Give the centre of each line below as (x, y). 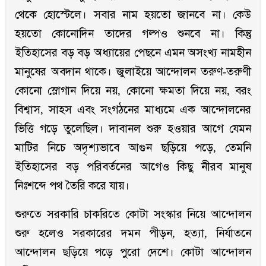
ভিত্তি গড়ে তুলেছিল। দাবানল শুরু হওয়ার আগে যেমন (133, 129)
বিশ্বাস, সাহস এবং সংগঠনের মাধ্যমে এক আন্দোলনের (133, 110)
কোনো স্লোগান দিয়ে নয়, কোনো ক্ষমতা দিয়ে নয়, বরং (133, 91)
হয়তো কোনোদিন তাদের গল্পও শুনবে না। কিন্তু (133, 34)
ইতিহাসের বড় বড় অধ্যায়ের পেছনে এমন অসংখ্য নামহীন (133, 53)
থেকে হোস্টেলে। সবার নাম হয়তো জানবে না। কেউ (133, 15)
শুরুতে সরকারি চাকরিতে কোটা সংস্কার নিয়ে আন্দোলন (133, 214)
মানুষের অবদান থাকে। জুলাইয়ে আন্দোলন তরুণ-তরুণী (133, 72)
